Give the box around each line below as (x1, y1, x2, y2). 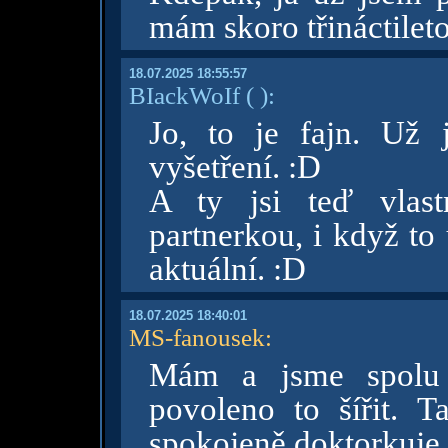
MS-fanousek (128, 323, 265, 351)
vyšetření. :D (148, 149, 321, 185)
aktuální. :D (148, 251, 306, 287)
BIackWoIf (128, 81, 240, 109)
